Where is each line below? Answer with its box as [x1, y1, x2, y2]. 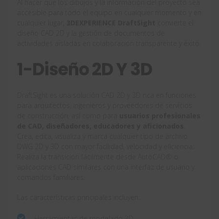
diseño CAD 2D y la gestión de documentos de [17, 28, 165, 38]
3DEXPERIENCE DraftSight [66, 18, 157, 27]
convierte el [157, 18, 194, 27]
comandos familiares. [17, 172, 85, 182]
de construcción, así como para [17, 110, 119, 120]
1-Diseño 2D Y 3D [17, 57, 152, 81]
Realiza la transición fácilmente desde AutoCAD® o [17, 152, 178, 161]
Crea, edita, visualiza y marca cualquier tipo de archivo [17, 131, 188, 141]
